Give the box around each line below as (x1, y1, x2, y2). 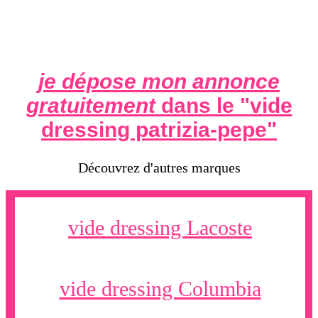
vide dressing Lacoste (68, 216, 252, 240)
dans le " (155, 94, 250, 118)
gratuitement (26, 94, 155, 118)
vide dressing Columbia (59, 277, 261, 301)
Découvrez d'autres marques (77, 160, 241, 176)
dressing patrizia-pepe (41, 118, 267, 142)
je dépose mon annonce (38, 70, 280, 94)
